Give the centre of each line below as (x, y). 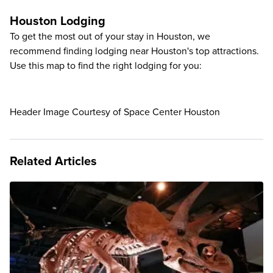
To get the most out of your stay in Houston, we (110, 37)
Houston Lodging (58, 22)
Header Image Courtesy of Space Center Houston (115, 112)
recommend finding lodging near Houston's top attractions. (134, 51)
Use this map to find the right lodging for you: (106, 66)
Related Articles (53, 162)
